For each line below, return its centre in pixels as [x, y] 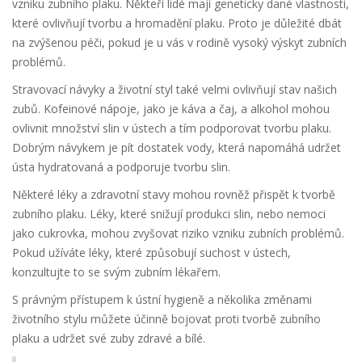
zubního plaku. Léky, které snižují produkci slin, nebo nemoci [169, 214]
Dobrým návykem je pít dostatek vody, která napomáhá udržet [177, 148]
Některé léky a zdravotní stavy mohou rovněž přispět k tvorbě [174, 195]
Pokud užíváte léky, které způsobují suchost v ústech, [152, 253]
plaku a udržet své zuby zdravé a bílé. [109, 339]
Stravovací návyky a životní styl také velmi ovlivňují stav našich [175, 90]
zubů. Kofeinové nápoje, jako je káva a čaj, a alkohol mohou [171, 109]
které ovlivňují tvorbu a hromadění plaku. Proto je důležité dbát [177, 23]
